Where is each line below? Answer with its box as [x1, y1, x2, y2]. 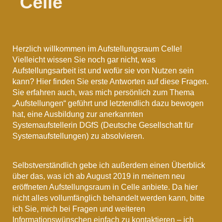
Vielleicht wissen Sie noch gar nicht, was [12, 55, 156, 64]
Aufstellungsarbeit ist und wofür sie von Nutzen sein [12, 66, 194, 75]
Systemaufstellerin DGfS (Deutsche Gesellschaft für [12, 121, 193, 130]
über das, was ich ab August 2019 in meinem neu [12, 171, 185, 180]
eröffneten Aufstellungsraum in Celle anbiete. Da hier [12, 182, 198, 191]
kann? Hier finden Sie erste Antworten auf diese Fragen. [12, 77, 209, 86]
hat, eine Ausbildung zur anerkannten [12, 110, 143, 119]
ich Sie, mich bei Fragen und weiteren [12, 204, 145, 213]
